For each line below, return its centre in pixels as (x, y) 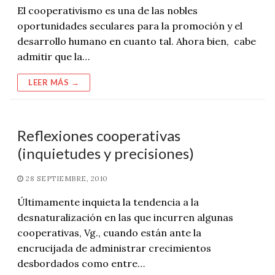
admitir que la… (53, 56)
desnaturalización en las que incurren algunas (125, 217)
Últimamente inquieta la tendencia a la (108, 202)
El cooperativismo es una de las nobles (107, 10)
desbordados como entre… (81, 263)
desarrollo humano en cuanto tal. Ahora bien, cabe (137, 41)
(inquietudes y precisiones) (106, 153)
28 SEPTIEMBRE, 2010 (67, 178)
